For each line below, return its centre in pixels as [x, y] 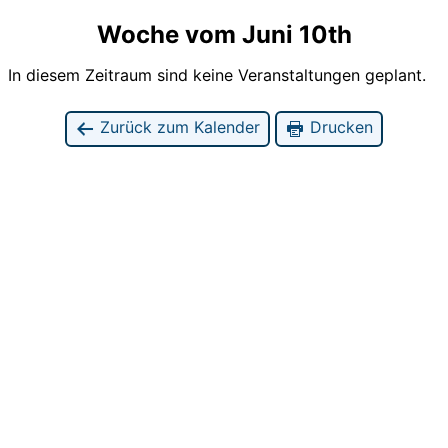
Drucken [339, 126]
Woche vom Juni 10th [224, 34]
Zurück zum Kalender [177, 126]
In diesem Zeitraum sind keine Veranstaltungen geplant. [217, 74]
